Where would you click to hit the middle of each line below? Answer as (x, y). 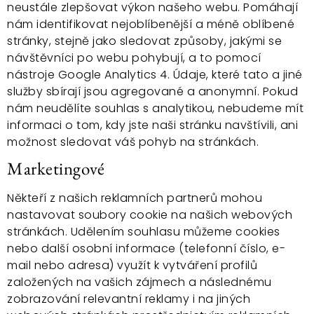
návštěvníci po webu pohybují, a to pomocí (134, 57)
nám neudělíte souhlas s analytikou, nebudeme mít (155, 108)
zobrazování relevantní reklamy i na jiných (129, 299)
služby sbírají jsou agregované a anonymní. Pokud (152, 91)
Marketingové (56, 168)
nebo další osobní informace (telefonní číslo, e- (146, 248)
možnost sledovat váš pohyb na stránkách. (133, 142)
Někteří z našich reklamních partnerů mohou (135, 198)
